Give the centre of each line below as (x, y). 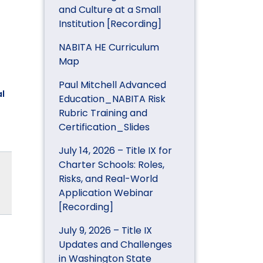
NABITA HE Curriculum (109, 47)
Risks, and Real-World (108, 178)
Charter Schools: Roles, (112, 164)
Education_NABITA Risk (112, 99)
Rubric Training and (103, 113)
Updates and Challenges (115, 244)
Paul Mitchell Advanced (112, 85)
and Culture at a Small (110, 9)
